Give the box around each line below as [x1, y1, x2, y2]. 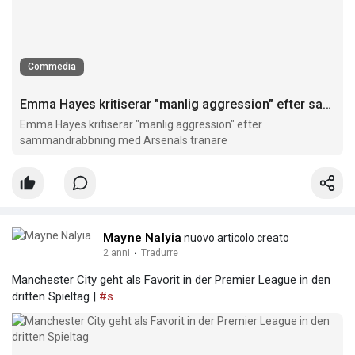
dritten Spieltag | [12, 288, 99, 303]
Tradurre [141, 246, 178, 258]
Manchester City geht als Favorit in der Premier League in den [12, 272, 330, 287]
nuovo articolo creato [181, 231, 290, 244]
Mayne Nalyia [103, 230, 182, 245]
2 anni [103, 246, 130, 258]
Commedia [28, 60, 76, 72]
